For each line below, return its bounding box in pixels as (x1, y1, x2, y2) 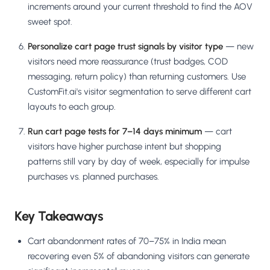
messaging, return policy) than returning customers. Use (28, 71, 246, 83)
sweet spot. (28, 16, 72, 28)
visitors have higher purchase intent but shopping (28, 141, 221, 152)
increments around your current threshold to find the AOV (28, 1, 253, 13)
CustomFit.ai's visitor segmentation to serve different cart (28, 86, 251, 98)
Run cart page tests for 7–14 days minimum (28, 126, 202, 137)
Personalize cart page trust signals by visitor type (28, 41, 223, 52)
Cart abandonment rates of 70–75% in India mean (28, 236, 226, 247)
